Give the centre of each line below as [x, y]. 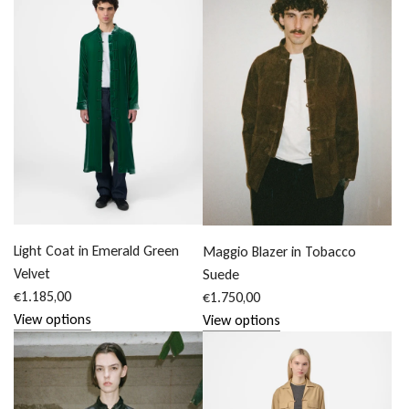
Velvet [32, 274]
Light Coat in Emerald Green [96, 251]
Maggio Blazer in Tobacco [280, 251]
